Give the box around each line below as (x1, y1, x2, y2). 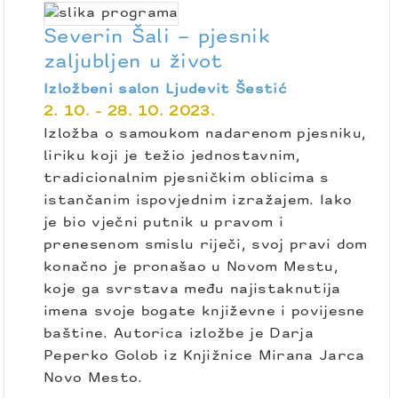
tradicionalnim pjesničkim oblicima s (44, 171, 330, 187)
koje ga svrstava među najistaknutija (44, 283, 341, 298)
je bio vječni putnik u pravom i (44, 216, 283, 231)
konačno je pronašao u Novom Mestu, (44, 260, 338, 275)
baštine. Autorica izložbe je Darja (44, 327, 314, 342)
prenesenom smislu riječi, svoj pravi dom (44, 238, 368, 253)
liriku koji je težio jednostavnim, (44, 149, 300, 164)
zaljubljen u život (44, 53, 223, 73)
